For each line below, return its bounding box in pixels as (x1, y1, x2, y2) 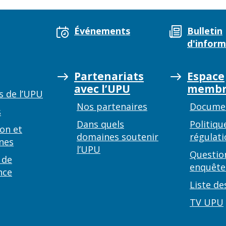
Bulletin (187, 25, 222, 37)
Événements (74, 25, 130, 37)
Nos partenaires (77, 100, 147, 112)
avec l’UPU (74, 82, 130, 96)
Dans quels (77, 118, 124, 130)
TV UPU (190, 196, 223, 208)
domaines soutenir (77, 131, 158, 143)
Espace (187, 69, 224, 83)
